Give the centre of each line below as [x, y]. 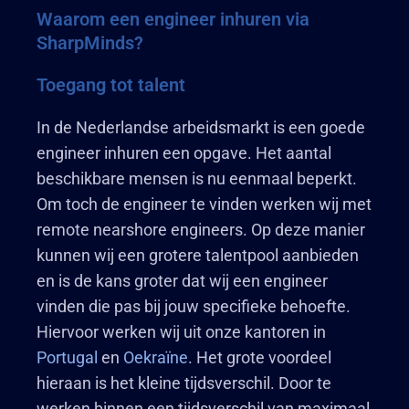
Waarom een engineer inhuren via [173, 19]
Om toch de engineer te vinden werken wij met [204, 204]
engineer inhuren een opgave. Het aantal [184, 153]
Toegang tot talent [111, 85]
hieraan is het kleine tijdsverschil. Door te [184, 383]
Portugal [67, 357]
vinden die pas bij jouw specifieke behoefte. [194, 306]
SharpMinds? [90, 43]
